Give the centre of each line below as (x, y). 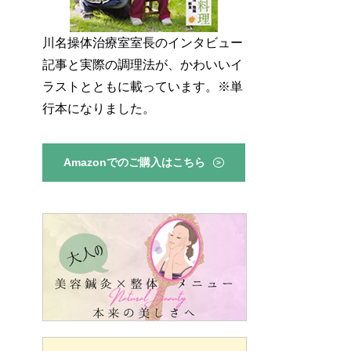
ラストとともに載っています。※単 (142, 87)
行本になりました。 (98, 109)
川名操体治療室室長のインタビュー (142, 43)
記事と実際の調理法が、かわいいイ (142, 65)
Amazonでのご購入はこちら (135, 163)
